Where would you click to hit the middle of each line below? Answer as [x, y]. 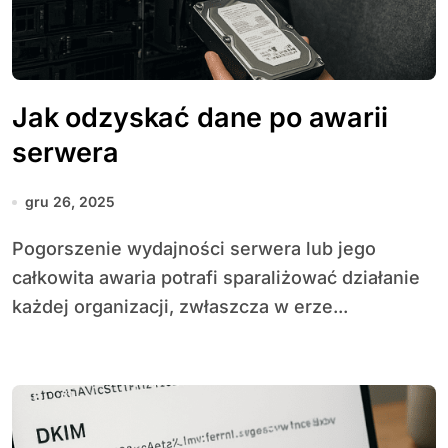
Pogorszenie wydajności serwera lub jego [18, 248]
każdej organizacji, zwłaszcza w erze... [180, 306]
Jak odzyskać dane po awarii [200, 117]
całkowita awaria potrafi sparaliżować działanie [216, 277]
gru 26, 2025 [70, 201]
